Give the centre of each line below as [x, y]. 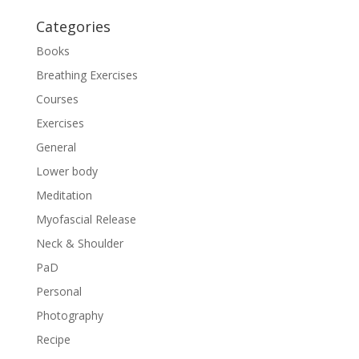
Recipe [53, 339]
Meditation [64, 195]
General [56, 147]
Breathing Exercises [87, 75]
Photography [69, 315]
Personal [58, 291]
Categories [73, 26]
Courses [57, 99]
